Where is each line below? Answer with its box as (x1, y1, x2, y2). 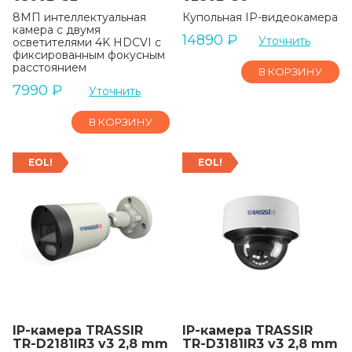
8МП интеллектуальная (13, 10, 146, 24)
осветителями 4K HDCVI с (13, 35, 161, 49)
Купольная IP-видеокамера (182, 10, 338, 24)
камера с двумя (13, 23, 101, 37)
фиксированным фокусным (13, 48, 165, 62)
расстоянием (13, 60, 86, 75)
